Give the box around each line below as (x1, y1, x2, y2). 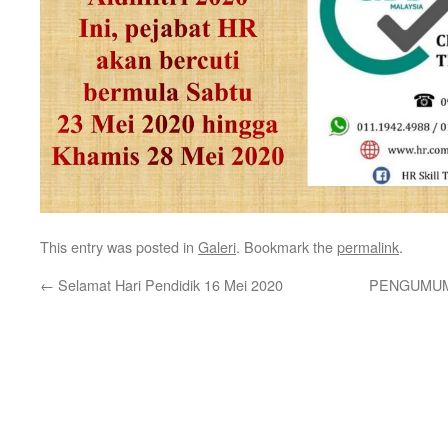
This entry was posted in (40, 236, 198, 257)
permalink (337, 236, 399, 257)
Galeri (198, 236, 236, 257)
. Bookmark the (236, 236, 337, 257)
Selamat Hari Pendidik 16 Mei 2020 (54, 274, 283, 295)
